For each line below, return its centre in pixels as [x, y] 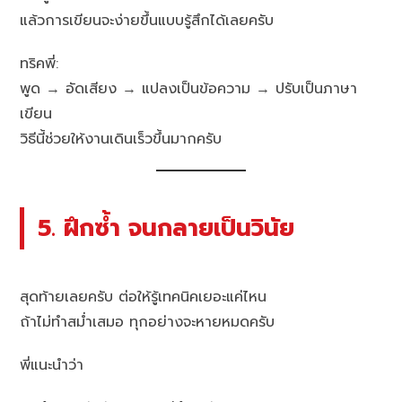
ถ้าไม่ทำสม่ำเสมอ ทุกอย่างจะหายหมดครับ [148, 323]
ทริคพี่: [39, 63]
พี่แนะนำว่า [52, 366]
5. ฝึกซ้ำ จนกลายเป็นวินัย [166, 227]
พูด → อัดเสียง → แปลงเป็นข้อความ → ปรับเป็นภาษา [189, 88]
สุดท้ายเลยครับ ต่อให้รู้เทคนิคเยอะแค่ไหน [144, 297]
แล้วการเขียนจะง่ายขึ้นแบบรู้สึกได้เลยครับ [147, 20]
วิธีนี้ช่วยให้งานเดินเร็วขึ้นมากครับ [121, 139]
